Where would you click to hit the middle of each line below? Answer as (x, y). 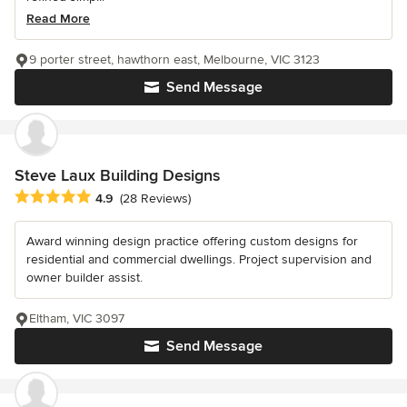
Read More (58, 19)
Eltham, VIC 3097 (77, 318)
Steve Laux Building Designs (117, 176)
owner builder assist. (84, 277)
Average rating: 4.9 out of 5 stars (117, 197)
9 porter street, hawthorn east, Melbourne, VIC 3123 (174, 60)
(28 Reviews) (155, 198)
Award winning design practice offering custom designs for (192, 241)
